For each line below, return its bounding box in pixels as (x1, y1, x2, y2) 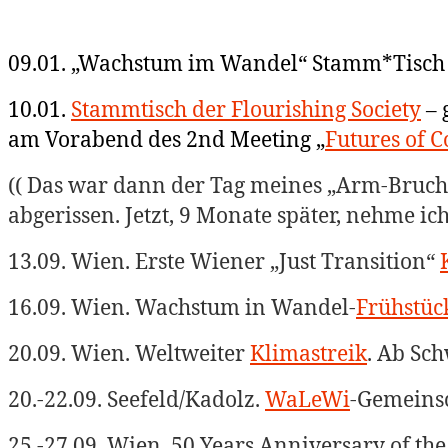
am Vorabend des (8, 124, 181, 153)
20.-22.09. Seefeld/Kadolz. (8, 384, 265, 413)
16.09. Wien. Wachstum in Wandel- (8, 292, 356, 321)
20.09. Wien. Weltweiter (8, 338, 250, 367)
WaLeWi (265, 384, 350, 413)
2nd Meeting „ (181, 124, 325, 153)
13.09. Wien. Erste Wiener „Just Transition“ (8, 246, 440, 275)
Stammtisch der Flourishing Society (71, 94, 421, 123)
